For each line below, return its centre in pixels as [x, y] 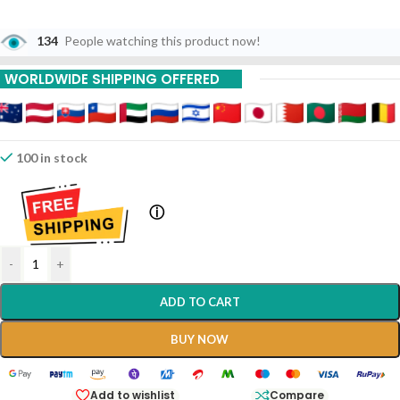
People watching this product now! [162, 41]
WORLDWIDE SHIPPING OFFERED [112, 79]
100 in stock [52, 158]
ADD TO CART [200, 301]
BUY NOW [200, 339]
